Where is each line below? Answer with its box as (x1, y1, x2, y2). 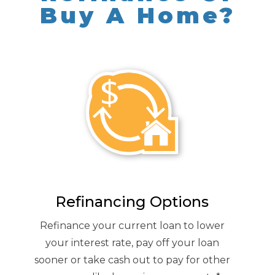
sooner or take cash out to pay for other (34, 254, 230, 266)
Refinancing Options (55, 192, 209, 211)
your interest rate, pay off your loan (45, 236, 219, 249)
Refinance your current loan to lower (39, 219, 225, 231)
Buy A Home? (39, 1, 236, 29)
